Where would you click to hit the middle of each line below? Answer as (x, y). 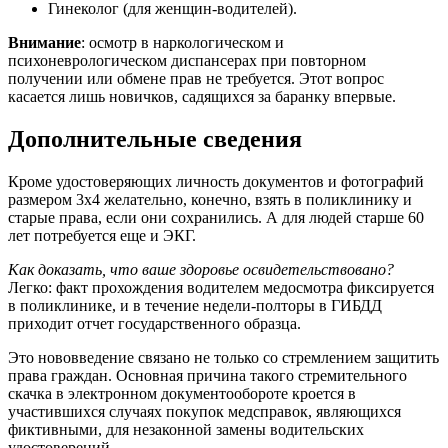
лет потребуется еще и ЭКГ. (102, 235)
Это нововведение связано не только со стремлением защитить (223, 357)
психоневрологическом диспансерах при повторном (187, 60)
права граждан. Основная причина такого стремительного (207, 375)
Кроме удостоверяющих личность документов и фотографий (216, 181)
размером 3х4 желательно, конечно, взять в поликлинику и (210, 199)
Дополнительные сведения (155, 138)
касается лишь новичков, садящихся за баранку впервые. (202, 96)
